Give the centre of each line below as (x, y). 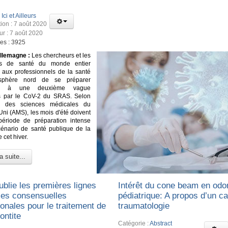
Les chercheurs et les (60, 55)
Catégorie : (134, 223)
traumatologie (144, 206)
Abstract (161, 223)
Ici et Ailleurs (19, 16)
